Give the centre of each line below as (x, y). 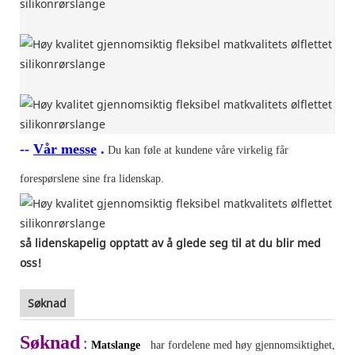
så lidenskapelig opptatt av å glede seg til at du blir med (170, 242)
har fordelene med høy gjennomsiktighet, (243, 345)
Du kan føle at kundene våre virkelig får (198, 150)
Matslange (116, 345)
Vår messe (65, 149)
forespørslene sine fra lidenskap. (92, 178)
